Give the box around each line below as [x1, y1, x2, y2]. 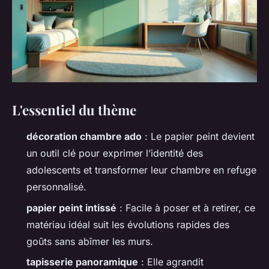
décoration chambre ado [26, 130, 142, 143]
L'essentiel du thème [12, 101, 136, 119]
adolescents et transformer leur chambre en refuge [26, 164, 256, 177]
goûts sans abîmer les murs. [26, 235, 153, 247]
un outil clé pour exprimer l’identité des [26, 147, 203, 160]
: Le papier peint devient [142, 130, 255, 143]
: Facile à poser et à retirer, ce [116, 201, 255, 214]
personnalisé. [26, 181, 86, 193]
